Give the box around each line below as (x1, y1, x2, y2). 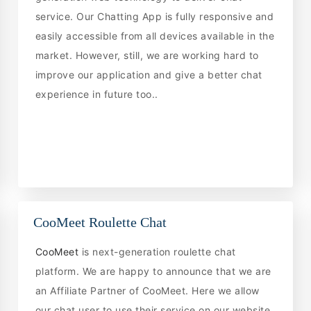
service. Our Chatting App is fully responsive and (35, 10, 274, 22)
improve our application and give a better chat (35, 68, 262, 81)
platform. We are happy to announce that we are (35, 265, 271, 278)
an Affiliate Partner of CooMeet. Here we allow (35, 285, 260, 297)
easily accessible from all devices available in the (35, 29, 275, 42)
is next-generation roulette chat (81, 246, 236, 258)
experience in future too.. (35, 87, 158, 100)
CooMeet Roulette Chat (33, 214, 167, 230)
